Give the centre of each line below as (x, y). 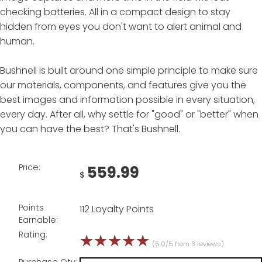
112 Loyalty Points (117, 209)
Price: (30, 167)
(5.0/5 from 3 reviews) (188, 244)
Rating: (33, 235)
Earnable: (38, 220)
